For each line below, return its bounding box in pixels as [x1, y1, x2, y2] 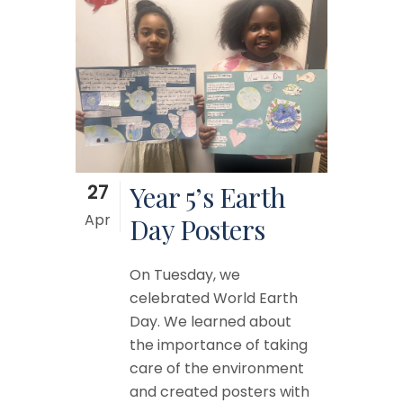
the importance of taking [130, 335, 308, 356]
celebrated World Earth [130, 288, 298, 309]
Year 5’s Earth [130, 179, 286, 216]
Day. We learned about [130, 311, 291, 333]
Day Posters [130, 211, 265, 248]
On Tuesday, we [130, 264, 240, 286]
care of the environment [130, 358, 304, 380]
